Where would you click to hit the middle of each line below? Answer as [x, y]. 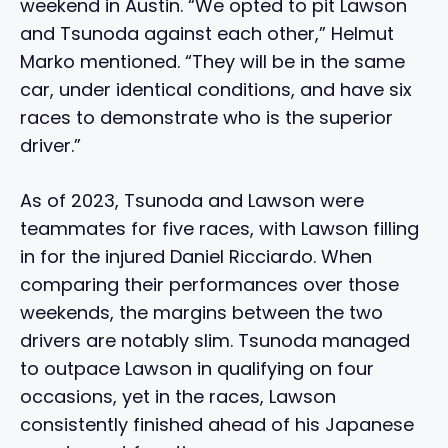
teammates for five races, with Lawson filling [219, 228]
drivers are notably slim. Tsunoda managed [215, 340]
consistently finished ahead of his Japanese [217, 424]
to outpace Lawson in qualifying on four [197, 368]
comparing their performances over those [209, 284]
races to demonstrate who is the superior [206, 117]
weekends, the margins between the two [201, 312]
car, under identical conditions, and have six [216, 89]
